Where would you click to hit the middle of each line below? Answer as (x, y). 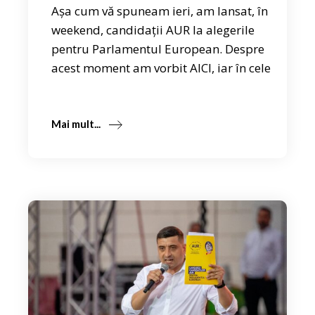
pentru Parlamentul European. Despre (158, 49)
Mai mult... (76, 123)
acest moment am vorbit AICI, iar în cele (161, 68)
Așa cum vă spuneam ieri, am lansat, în (160, 11)
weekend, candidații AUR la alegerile (153, 30)
